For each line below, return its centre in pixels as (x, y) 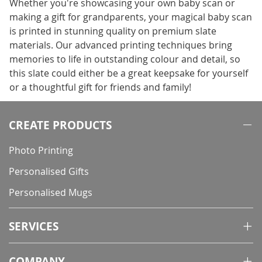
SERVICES (34, 226)
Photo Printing (41, 150)
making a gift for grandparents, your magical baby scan (131, 17)
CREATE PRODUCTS (60, 125)
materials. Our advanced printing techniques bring (121, 45)
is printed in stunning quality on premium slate (113, 31)
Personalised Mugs (51, 192)
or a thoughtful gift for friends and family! (100, 87)
